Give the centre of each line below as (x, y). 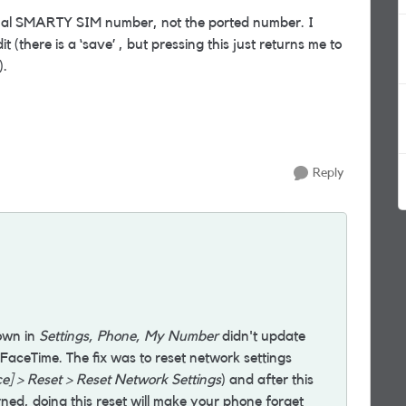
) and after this (267, 380)
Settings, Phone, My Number (129, 336)
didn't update (262, 336)
